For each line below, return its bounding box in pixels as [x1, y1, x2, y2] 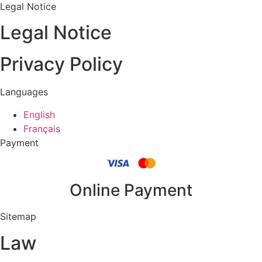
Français [23, 122, 60, 135]
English [23, 108, 55, 120]
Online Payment [70, 180, 192, 201]
